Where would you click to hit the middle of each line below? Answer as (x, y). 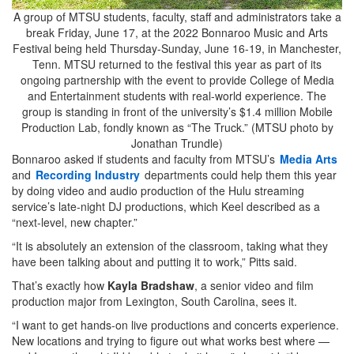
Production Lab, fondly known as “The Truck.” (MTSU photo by (177, 128)
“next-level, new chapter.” (75, 222)
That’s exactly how (60, 286)
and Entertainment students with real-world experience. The (177, 96)
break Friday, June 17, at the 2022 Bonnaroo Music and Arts (177, 33)
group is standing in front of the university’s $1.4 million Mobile (177, 112)
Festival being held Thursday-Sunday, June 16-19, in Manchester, (177, 49)
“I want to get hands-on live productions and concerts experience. (175, 325)
